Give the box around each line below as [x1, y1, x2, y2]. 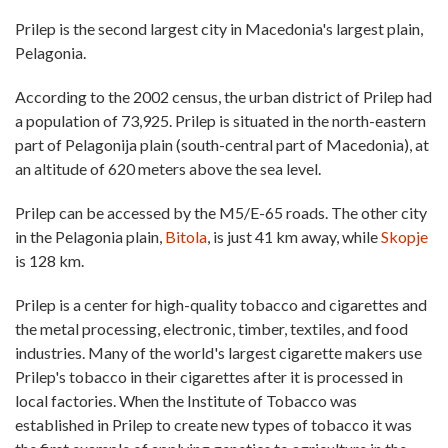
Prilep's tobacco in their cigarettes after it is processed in [15, 367, 403, 386]
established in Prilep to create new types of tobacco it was [15, 415, 412, 434]
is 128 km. [15, 251, 84, 270]
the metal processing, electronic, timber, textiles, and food [15, 319, 408, 338]
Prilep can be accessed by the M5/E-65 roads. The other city [15, 203, 427, 222]
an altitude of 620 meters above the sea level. [15, 159, 321, 178]
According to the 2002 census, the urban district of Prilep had [15, 87, 432, 106]
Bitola [165, 227, 207, 246]
